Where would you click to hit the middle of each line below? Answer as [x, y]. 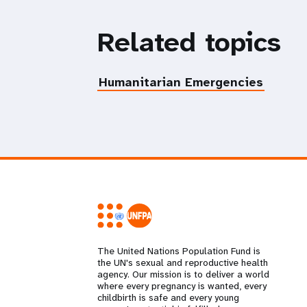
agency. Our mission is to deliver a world [183, 274]
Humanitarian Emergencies [181, 82]
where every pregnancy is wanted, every [182, 286]
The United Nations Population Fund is [179, 251]
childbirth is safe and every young [168, 298]
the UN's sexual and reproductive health [183, 263]
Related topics [189, 42]
